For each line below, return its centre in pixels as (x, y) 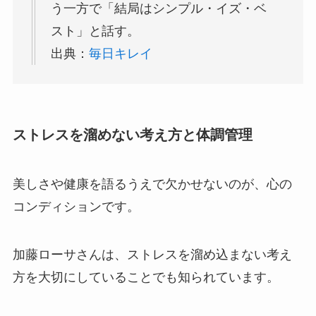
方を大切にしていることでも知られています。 (146, 277)
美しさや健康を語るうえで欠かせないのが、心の (152, 184)
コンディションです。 (76, 206)
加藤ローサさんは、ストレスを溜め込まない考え (152, 254)
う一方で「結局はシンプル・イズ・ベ (158, 9)
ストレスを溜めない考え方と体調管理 (132, 135)
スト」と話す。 (95, 31)
